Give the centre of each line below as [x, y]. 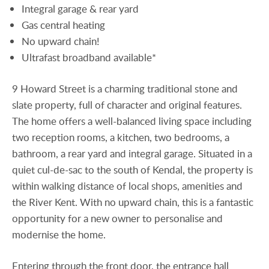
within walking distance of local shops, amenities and [127, 186]
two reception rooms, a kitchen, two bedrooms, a [121, 137]
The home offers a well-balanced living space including [132, 121]
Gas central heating [64, 25]
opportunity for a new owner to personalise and [117, 218]
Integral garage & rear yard [80, 8]
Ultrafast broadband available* [89, 57]
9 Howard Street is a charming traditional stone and [125, 88]
